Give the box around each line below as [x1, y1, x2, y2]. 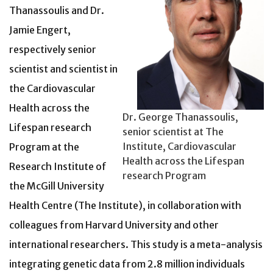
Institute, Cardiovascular [122, 140, 236, 153]
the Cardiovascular [9, 82, 96, 95]
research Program [122, 169, 206, 182]
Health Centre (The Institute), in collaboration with [9, 199, 241, 212]
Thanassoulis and [9, 4, 90, 17]
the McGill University [9, 180, 104, 193]
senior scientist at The [122, 126, 224, 138]
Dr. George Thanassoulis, [122, 111, 238, 124]
